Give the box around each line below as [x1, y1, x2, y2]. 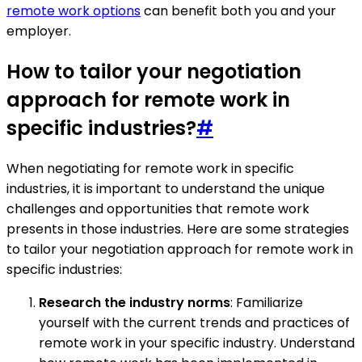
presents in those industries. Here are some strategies [6, 219, 349, 238]
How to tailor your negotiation [6, 57, 301, 85]
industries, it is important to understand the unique [6, 179, 325, 198]
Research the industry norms [39, 293, 230, 312]
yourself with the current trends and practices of [39, 313, 350, 332]
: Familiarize [230, 293, 303, 312]
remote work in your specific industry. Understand [39, 333, 355, 352]
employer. [6, 21, 71, 40]
